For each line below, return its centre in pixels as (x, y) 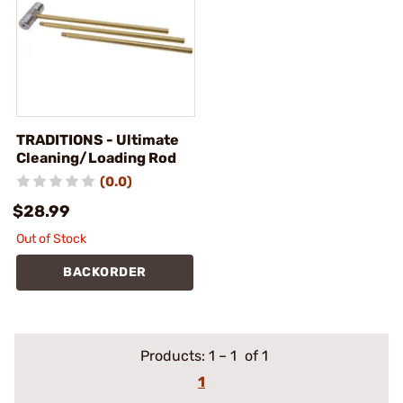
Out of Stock (51, 239)
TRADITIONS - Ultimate (98, 140)
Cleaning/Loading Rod (96, 158)
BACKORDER (105, 272)
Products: (174, 356)
